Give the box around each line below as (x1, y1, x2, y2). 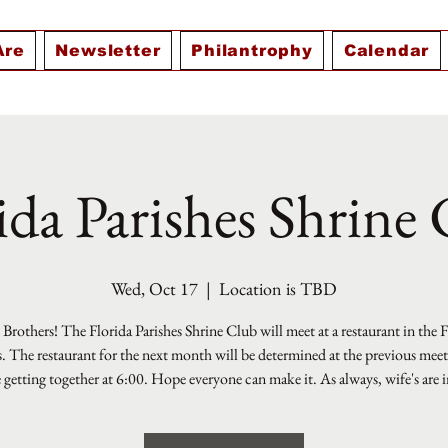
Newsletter (55, 42, 161, 59)
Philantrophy (191, 42, 313, 59)
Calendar (343, 42, 430, 59)
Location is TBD (219, 277, 337, 300)
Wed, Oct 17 (111, 277, 198, 300)
